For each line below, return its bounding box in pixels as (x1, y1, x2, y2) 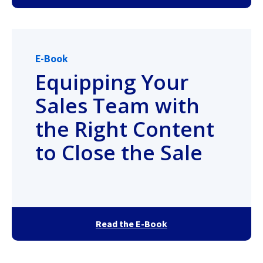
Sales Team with (35, 92, 200, 119)
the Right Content (35, 115, 214, 143)
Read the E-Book (96, 218, 167, 230)
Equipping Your (35, 68, 188, 96)
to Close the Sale (35, 139, 203, 166)
